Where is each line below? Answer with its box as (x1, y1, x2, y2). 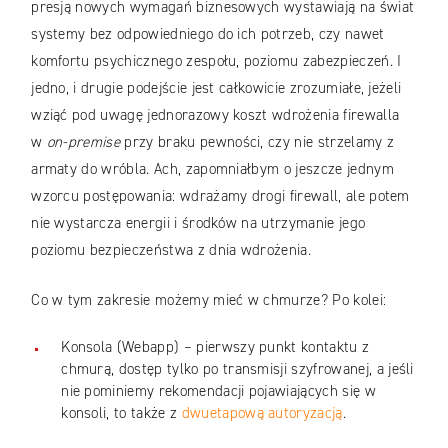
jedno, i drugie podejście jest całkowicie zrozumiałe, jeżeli (31, 78, 402, 99)
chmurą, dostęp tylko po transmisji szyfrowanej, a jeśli (61, 359, 414, 380)
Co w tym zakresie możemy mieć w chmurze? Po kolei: (31, 289, 387, 310)
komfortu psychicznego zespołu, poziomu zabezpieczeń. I (31, 51, 402, 72)
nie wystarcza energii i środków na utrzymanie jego (31, 213, 366, 234)
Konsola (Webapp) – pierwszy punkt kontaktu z (61, 337, 370, 358)
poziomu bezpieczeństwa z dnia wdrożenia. (31, 240, 312, 261)
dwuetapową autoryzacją (181, 403, 343, 424)
